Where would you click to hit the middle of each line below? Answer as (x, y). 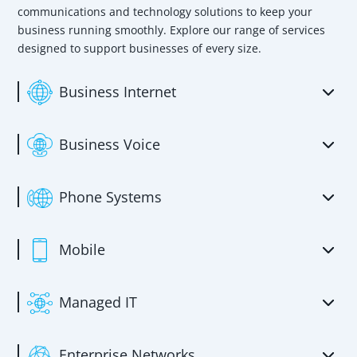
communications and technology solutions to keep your (165, 12)
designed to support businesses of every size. (140, 49)
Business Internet (118, 92)
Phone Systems (111, 197)
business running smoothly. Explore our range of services (172, 30)
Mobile (82, 250)
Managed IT (98, 302)
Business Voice (110, 145)
